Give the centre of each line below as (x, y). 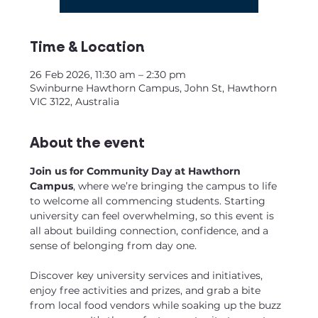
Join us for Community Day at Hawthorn (137, 171)
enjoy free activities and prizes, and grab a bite (147, 290)
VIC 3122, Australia (75, 102)
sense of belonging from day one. (114, 246)
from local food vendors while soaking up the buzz (157, 305)
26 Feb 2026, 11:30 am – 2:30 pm (108, 75)
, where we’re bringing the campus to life (177, 186)
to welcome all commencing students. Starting (149, 201)
